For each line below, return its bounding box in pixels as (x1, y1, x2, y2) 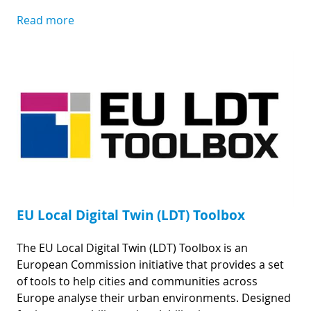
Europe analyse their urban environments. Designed (17, 289, 291, 305)
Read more (17, 12, 74, 28)
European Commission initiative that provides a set (17, 256, 284, 272)
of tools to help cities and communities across (17, 273, 258, 289)
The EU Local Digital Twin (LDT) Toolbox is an (17, 239, 248, 255)
